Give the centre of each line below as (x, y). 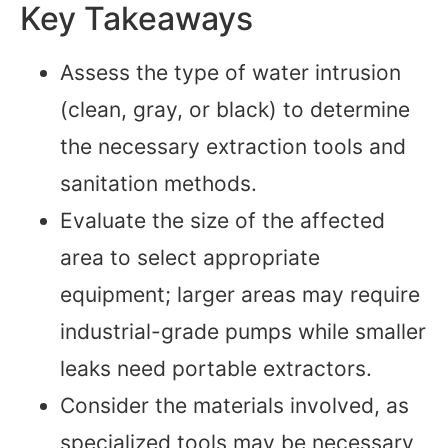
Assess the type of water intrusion (230, 73)
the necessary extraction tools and (233, 147)
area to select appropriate (190, 258)
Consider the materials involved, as (234, 406)
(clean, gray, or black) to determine (235, 110)
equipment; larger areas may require (240, 295)
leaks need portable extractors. (216, 369)
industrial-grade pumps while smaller (243, 332)
